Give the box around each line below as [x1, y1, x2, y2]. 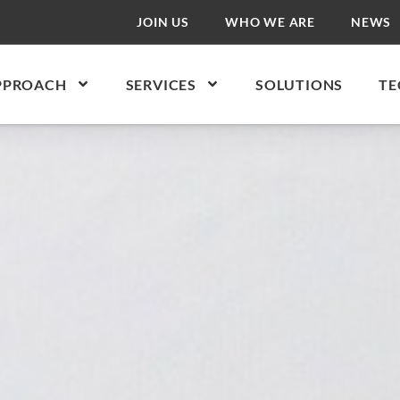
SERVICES [125, 75, 197, 93]
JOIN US [137, 15, 189, 29]
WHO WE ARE [224, 15, 315, 29]
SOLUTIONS [255, 75, 344, 93]
